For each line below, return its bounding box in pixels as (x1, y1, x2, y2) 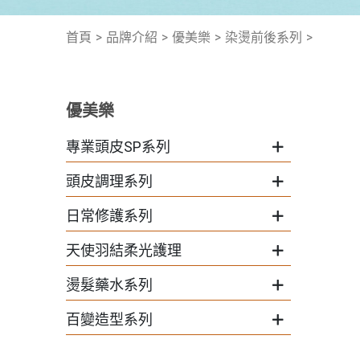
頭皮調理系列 (66, 173, 153, 190)
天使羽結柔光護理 (66, 242, 182, 259)
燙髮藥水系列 (66, 276, 153, 293)
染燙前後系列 (225, 30, 302, 45)
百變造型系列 (66, 311, 153, 328)
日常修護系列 (66, 207, 153, 224)
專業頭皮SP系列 (66, 138, 170, 155)
